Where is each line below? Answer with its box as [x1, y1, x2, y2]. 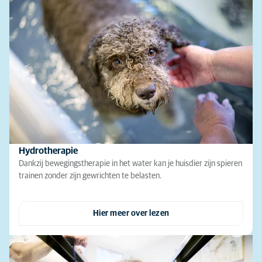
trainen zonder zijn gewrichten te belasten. [19, 171, 162, 180]
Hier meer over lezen [92, 209, 170, 218]
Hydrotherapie [19, 146, 78, 156]
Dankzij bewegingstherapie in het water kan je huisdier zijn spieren [19, 159, 242, 168]
